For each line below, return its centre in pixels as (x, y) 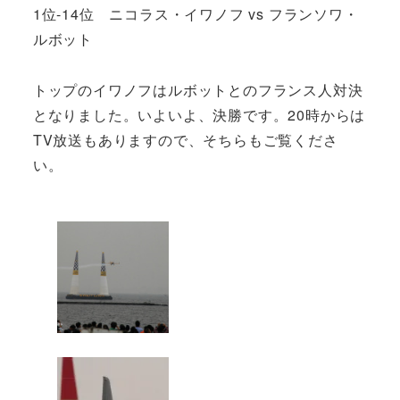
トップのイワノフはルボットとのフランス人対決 (198, 89)
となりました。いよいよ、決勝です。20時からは (199, 114)
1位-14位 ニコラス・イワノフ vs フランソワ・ (196, 13)
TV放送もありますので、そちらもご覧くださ (185, 139)
